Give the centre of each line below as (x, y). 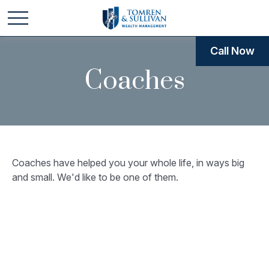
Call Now (232, 51)
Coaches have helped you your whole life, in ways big (128, 163)
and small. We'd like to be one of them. (95, 177)
